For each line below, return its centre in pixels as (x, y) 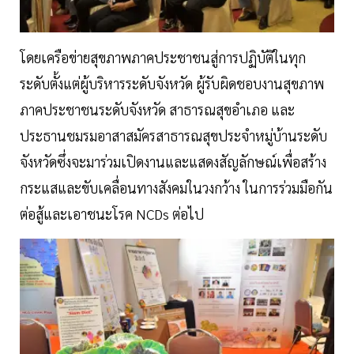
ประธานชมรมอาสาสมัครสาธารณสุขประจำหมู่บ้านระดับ (173, 135)
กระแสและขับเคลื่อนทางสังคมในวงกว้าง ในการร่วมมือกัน (176, 187)
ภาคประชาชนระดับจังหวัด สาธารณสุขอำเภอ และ (157, 109)
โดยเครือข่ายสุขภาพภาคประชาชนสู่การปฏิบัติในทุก (163, 57)
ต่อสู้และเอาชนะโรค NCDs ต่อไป (112, 213)
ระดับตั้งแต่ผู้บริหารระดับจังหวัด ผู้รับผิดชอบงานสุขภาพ (172, 83)
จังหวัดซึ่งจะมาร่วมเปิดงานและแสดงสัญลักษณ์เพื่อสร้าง (173, 161)
